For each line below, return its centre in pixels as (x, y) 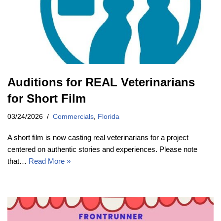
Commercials (73, 117)
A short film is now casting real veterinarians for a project (98, 138)
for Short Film (47, 99)
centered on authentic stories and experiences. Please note (102, 149)
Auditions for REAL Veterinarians (101, 82)
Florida (109, 117)
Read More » (50, 161)
